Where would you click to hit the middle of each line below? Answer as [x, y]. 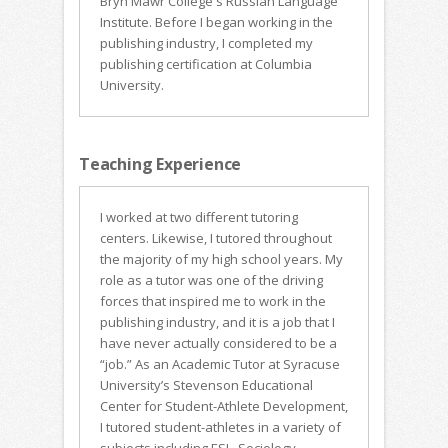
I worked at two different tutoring [199, 217]
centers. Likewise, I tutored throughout [216, 238]
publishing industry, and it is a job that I [217, 322]
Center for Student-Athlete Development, [224, 406]
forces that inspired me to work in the [213, 301]
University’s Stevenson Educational [206, 385]
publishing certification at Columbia [206, 64]
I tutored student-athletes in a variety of [220, 427]
